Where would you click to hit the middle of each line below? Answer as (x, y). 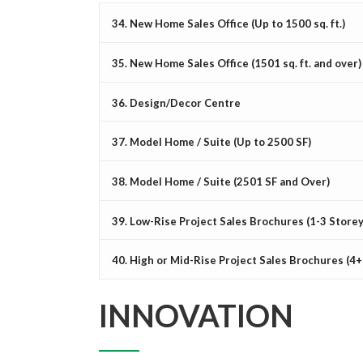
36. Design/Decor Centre (176, 102)
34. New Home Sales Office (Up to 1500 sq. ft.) (228, 23)
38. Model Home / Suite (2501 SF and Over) (221, 181)
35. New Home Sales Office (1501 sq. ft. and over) (237, 63)
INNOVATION (196, 315)
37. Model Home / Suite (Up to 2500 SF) (211, 141)
